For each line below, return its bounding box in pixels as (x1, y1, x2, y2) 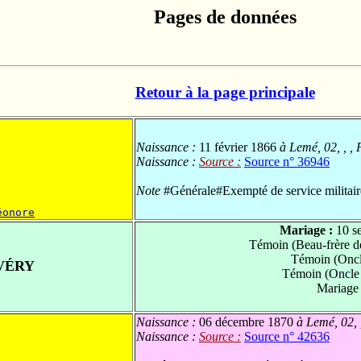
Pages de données (153, 6, 297, 27)
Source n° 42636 (244, 330, 330, 344)
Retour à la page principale (135, 83, 315, 101)
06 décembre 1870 (199, 315, 293, 330)
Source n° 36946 (244, 155, 330, 169)
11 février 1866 (199, 140, 276, 155)
